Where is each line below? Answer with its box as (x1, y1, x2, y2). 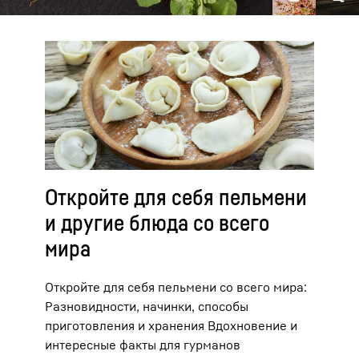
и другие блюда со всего (45, 209, 269, 236)
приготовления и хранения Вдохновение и (45, 317, 297, 334)
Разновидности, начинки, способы (45, 298, 248, 315)
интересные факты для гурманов (45, 337, 240, 353)
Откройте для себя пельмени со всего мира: (45, 279, 307, 296)
